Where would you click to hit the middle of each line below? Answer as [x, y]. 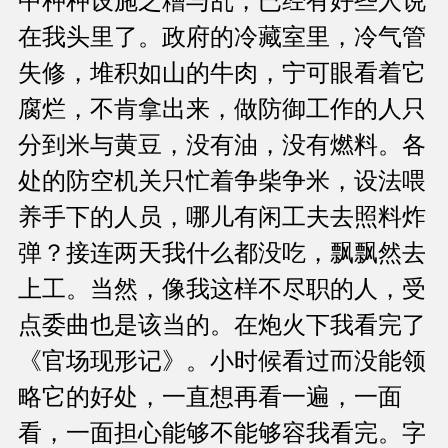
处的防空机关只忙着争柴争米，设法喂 [222, 181]
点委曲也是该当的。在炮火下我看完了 [222, 325]
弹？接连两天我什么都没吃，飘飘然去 [222, 253]
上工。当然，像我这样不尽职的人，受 [222, 289]
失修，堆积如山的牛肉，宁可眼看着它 [222, 73]
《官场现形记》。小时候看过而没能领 [222, 361]
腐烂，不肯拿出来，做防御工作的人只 [222, 109]
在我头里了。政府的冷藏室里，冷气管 [222, 37]
